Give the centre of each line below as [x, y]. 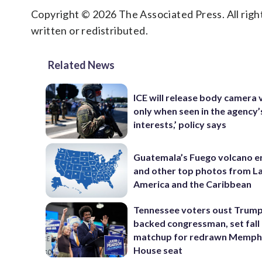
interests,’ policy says [180, 125]
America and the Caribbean [193, 184]
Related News [81, 65]
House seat [158, 250]
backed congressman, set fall [197, 223]
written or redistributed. [89, 30]
